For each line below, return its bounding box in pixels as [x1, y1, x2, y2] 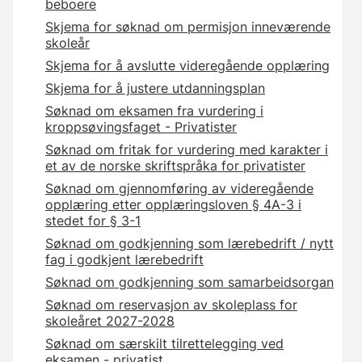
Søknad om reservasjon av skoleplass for [45, 297, 297, 314]
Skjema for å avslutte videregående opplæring [45, 57, 330, 74]
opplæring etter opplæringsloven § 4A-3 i [45, 196, 301, 213]
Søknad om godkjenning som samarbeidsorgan [45, 274, 334, 291]
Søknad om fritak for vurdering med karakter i [45, 141, 328, 158]
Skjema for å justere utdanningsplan [45, 80, 265, 97]
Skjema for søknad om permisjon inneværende [45, 19, 330, 36]
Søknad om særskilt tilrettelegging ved [45, 335, 284, 352]
